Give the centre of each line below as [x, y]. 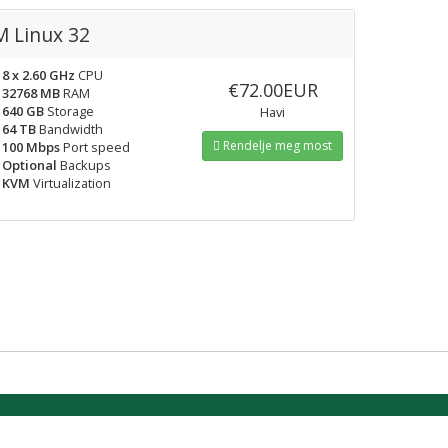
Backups [84, 165]
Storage [69, 111]
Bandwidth [69, 129]
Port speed [95, 147]
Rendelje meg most [276, 145]
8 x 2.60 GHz [38, 75]
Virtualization [70, 183]
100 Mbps [31, 147]
